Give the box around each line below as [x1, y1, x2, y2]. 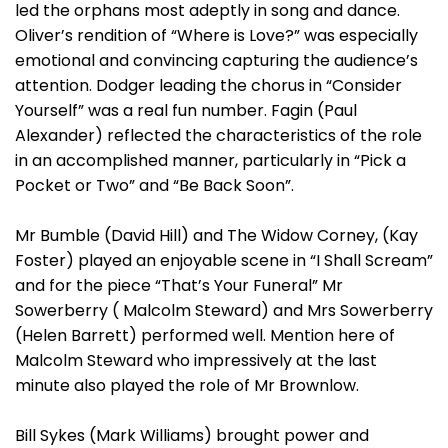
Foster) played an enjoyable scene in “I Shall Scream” [15, 249, 433, 272]
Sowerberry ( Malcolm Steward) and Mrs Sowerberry [15, 299, 433, 322]
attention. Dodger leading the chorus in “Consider [15, 74, 402, 97]
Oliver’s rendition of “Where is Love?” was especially [15, 24, 418, 47]
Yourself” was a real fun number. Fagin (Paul [15, 99, 357, 122]
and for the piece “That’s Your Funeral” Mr [15, 274, 343, 297]
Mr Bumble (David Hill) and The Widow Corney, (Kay [15, 224, 418, 247]
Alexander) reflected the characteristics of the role [15, 124, 422, 147]
